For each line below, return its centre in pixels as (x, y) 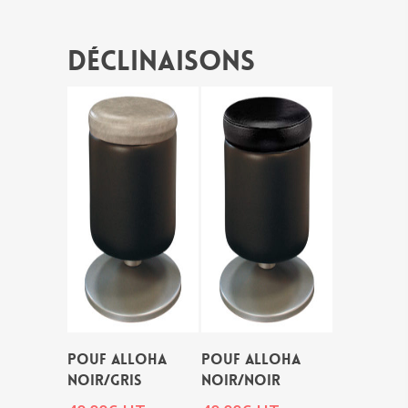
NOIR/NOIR (241, 380)
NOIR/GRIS (104, 380)
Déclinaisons (161, 61)
